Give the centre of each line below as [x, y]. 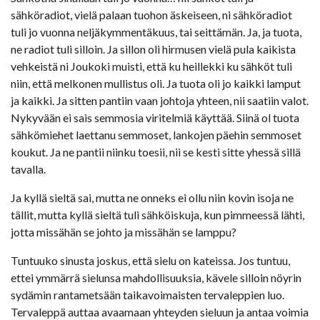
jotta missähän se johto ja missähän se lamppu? [124, 231]
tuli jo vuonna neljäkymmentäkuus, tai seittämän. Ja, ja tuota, [156, 31]
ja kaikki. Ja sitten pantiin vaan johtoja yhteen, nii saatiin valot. [160, 100]
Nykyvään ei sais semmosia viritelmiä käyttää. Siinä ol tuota [155, 117]
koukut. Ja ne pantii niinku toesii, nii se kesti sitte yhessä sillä [156, 151]
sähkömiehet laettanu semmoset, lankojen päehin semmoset [156, 134]
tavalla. [28, 169]
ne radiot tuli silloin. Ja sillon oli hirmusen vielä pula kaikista [153, 49]
